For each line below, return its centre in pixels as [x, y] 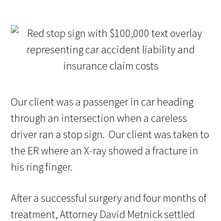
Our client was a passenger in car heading [102, 102]
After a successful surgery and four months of [109, 198]
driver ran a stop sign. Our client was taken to [110, 134]
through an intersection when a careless [99, 118]
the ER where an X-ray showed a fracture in [105, 151]
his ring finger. [43, 167]
